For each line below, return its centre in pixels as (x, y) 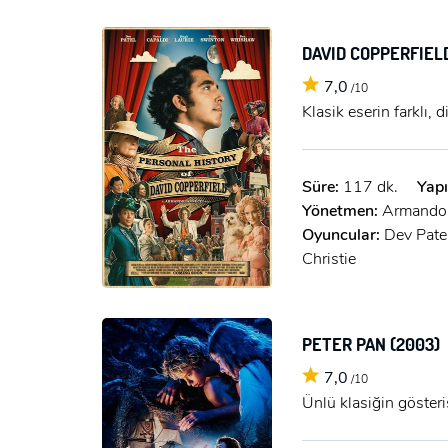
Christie (329, 258)
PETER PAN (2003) (373, 343)
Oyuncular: (343, 234)
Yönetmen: (342, 210)
